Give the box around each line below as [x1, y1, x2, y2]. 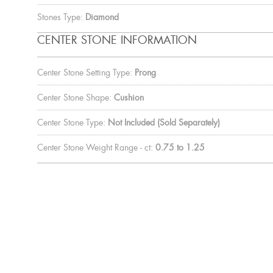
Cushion [113, 91, 144, 103]
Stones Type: [37, 11, 83, 23]
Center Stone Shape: [37, 91, 112, 103]
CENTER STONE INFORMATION [37, 32, 197, 48]
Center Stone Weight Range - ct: [37, 141, 153, 153]
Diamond [85, 11, 119, 23]
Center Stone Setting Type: [37, 66, 132, 78]
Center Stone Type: [37, 116, 105, 128]
